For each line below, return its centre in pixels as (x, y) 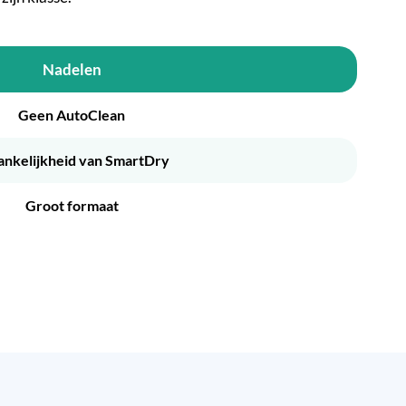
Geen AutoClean (72, 115)
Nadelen (72, 70)
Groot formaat (72, 206)
